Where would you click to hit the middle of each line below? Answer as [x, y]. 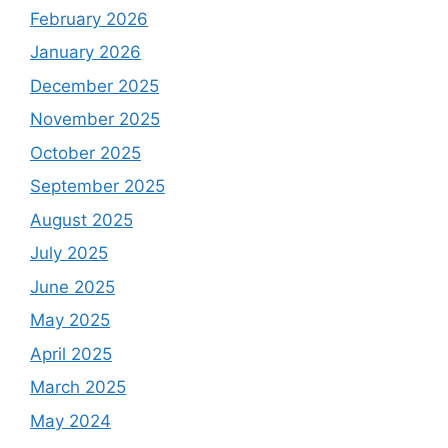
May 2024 [70, 420]
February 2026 [89, 18]
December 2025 [94, 85]
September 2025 [97, 186]
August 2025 [81, 219]
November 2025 [95, 119]
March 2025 [78, 387]
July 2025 [69, 253]
